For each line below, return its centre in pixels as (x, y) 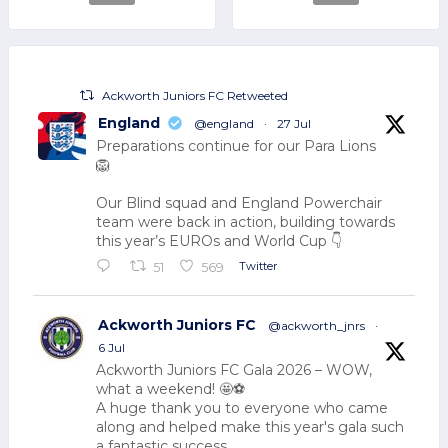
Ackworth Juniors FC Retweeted (195, 96)
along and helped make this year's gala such (250, 427)
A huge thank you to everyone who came (242, 408)
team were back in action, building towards (245, 222)
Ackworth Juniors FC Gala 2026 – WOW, (234, 370)
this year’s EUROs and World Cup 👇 (219, 241)
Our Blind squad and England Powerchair (239, 203)
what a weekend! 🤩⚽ (170, 389)
